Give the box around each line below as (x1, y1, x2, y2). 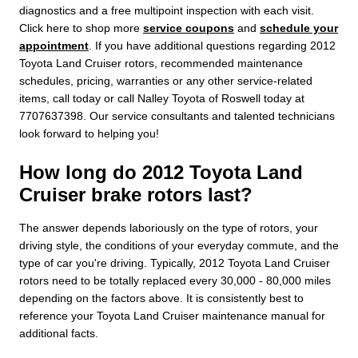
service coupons (143, 21, 234, 34)
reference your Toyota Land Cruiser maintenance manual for (19, 308, 325, 322)
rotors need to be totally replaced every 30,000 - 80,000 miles (19, 273, 331, 287)
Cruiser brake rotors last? (19, 183, 253, 205)
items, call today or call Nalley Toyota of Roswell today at (19, 91, 304, 105)
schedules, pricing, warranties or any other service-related (19, 74, 312, 87)
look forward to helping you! (19, 126, 159, 140)
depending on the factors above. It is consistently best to (19, 291, 304, 304)
